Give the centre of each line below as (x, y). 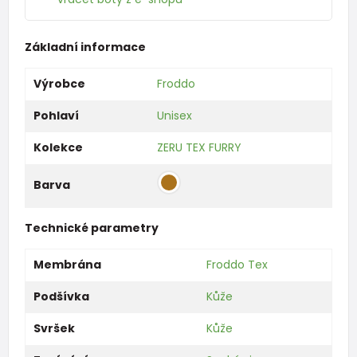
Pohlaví (56, 115)
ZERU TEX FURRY (199, 147)
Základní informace (85, 47)
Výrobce (59, 83)
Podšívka (61, 296)
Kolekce (58, 147)
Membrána (67, 264)
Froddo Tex (237, 264)
